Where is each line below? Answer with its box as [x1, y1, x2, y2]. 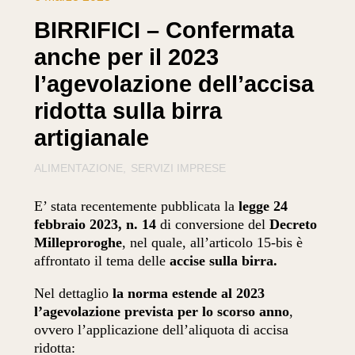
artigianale [34, 124, 150, 151]
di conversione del [156, 216, 270, 233]
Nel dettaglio [34, 285, 109, 302]
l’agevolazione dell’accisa [34, 71, 315, 97]
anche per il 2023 [34, 44, 219, 70]
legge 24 [239, 198, 288, 215]
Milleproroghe [34, 235, 123, 251]
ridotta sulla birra [34, 97, 223, 124]
